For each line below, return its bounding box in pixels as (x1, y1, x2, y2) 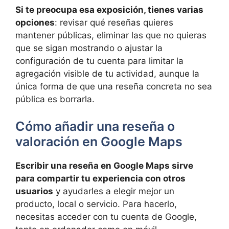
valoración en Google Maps (15, 134, 182, 150)
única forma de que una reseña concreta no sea (15, 81, 212, 91)
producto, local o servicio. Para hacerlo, (15, 199, 177, 210)
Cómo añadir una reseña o (15, 119, 175, 134)
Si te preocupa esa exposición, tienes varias (15, 4, 203, 15)
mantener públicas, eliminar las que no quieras (15, 30, 207, 40)
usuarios (15, 186, 53, 197)
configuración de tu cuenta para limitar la (15, 55, 184, 66)
